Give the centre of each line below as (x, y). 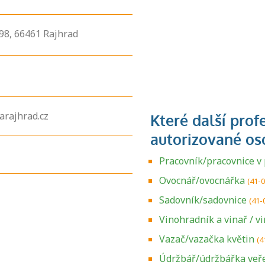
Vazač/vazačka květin (207, 239)
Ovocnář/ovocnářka (202, 180)
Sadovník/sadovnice (203, 200)
